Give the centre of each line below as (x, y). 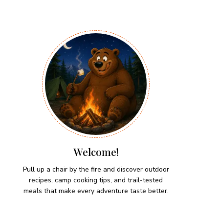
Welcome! (96, 152)
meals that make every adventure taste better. (96, 191)
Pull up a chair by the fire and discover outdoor (96, 170)
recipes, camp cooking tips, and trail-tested (96, 180)
